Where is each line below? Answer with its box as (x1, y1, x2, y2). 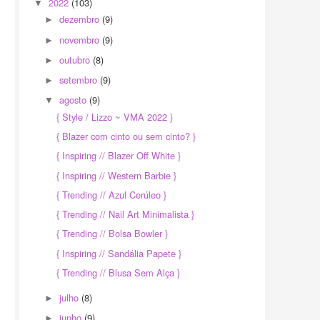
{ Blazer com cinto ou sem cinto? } (56, 129, 196, 144)
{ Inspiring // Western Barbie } (56, 168, 177, 182)
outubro (59, 52, 94, 66)
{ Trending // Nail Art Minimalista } (56, 207, 195, 221)
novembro (59, 32, 103, 46)
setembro (59, 73, 101, 87)
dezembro (59, 12, 103, 26)
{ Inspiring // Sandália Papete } (56, 246, 182, 260)
